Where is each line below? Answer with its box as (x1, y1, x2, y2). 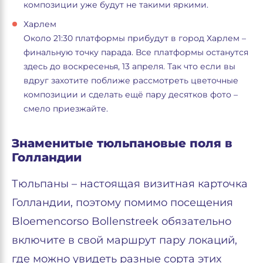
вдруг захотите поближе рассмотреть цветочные (23, 75, 238, 86)
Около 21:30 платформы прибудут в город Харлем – (23, 33, 246, 43)
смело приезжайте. (23, 103, 108, 114)
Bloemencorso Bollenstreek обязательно (12, 215, 231, 228)
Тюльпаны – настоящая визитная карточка (12, 177, 248, 190)
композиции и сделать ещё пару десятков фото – (23, 89, 238, 100)
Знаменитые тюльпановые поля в (12, 136, 232, 150)
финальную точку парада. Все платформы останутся (23, 47, 248, 58)
